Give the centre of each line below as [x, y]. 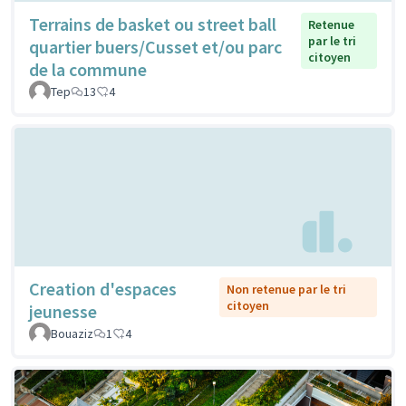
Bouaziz [72, 334]
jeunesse [63, 312]
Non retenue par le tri [287, 290]
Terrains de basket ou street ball [153, 24]
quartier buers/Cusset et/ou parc [155, 46]
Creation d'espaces [103, 289]
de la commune [88, 69]
